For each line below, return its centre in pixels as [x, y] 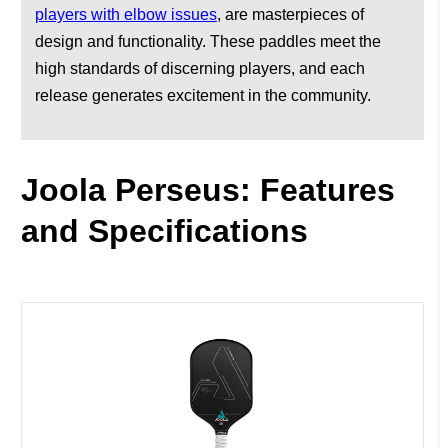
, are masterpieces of [290, 14]
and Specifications [165, 230]
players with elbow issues [125, 14]
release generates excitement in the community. [202, 95]
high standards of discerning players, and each [199, 68]
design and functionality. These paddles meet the [207, 41]
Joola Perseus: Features [208, 189]
